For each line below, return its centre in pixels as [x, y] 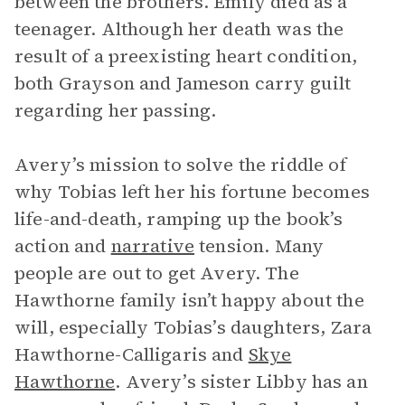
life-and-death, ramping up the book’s [179, 219]
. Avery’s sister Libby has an [241, 381]
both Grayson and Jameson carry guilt [183, 83]
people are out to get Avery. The [157, 273]
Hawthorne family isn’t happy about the [189, 300]
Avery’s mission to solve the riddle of [180, 165]
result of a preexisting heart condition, [186, 56]
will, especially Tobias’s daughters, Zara [193, 327]
